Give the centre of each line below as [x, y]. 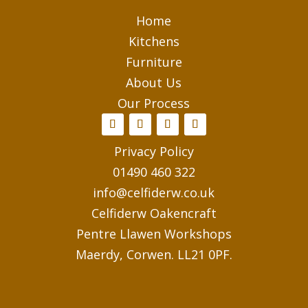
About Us [154, 82]
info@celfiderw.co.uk [154, 192]
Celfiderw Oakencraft [154, 213]
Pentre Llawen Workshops [154, 234]
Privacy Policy [154, 151]
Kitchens [154, 41]
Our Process [154, 103]
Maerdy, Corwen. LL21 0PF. [154, 254]
